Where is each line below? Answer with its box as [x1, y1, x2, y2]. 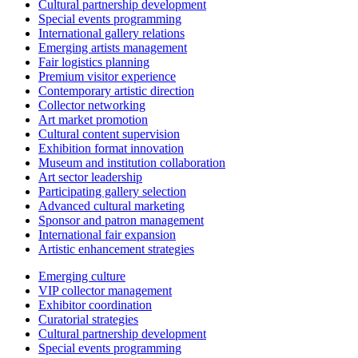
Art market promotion [38, 112, 148, 126]
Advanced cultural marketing [38, 198, 185, 213]
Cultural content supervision [38, 126, 180, 141]
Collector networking [38, 97, 145, 112]
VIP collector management [38, 283, 172, 297]
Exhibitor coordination [38, 297, 152, 312]
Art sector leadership [38, 169, 142, 184]
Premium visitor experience [38, 69, 176, 83]
